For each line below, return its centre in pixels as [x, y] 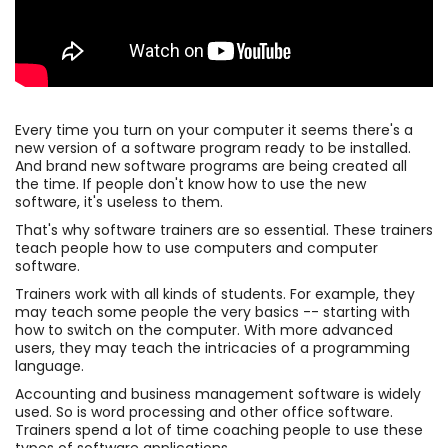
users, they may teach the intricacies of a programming [212, 348]
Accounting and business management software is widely [218, 394]
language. [49, 366]
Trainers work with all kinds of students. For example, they [215, 294]
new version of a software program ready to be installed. [213, 148]
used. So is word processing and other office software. [204, 412]
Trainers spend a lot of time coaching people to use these [219, 430]
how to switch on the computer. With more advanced [204, 330]
